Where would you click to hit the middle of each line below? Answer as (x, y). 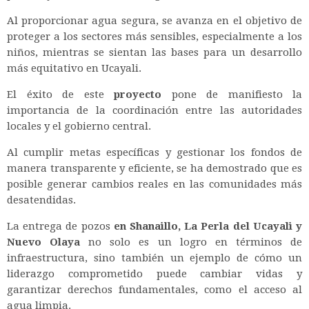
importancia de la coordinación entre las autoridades (154, 110)
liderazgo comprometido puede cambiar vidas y (154, 273)
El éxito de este (60, 94)
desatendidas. (41, 200)
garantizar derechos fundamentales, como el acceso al (154, 289)
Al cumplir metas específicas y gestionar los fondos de (154, 152)
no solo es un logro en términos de (191, 242)
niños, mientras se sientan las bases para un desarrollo (154, 52)
